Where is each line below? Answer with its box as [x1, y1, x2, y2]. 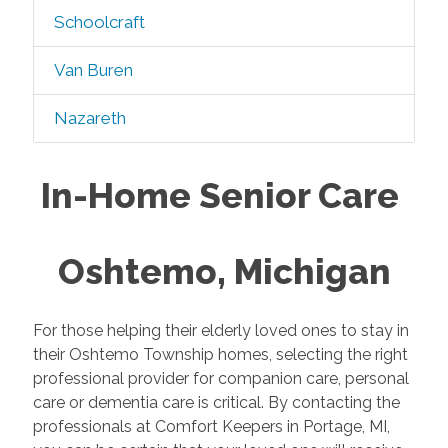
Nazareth [53, 108, 126, 128]
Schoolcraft [53, 12, 145, 32]
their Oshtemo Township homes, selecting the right [32, 344, 408, 364]
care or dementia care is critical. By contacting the [32, 392, 400, 412]
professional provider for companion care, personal [32, 368, 409, 388]
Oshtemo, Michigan [57, 251, 391, 292]
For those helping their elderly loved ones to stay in [32, 320, 409, 340]
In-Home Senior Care [41, 175, 407, 216]
